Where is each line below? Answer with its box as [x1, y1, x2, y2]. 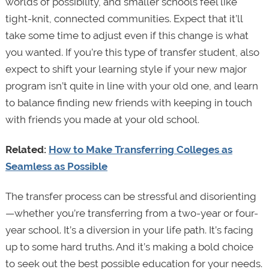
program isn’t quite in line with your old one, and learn [5, 80, 258, 92]
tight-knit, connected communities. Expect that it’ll [5, 13, 243, 25]
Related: [5, 144, 49, 156]
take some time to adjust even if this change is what [5, 29, 249, 42]
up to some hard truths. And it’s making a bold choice [5, 241, 253, 253]
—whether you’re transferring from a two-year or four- [5, 207, 258, 220]
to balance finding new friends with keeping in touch [5, 97, 252, 109]
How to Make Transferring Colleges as [48, 144, 232, 156]
